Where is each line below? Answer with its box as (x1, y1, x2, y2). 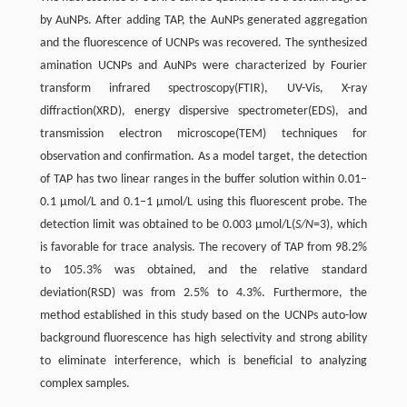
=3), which (313, 217, 368, 232)
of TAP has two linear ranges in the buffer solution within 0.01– (39, 172, 368, 186)
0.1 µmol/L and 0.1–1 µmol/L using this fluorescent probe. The (39, 194, 368, 209)
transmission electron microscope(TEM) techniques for (39, 126, 368, 141)
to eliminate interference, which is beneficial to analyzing (39, 353, 368, 368)
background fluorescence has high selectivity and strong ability (39, 331, 368, 345)
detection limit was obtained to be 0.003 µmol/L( (39, 217, 296, 232)
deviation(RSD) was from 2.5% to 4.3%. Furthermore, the (39, 285, 368, 300)
